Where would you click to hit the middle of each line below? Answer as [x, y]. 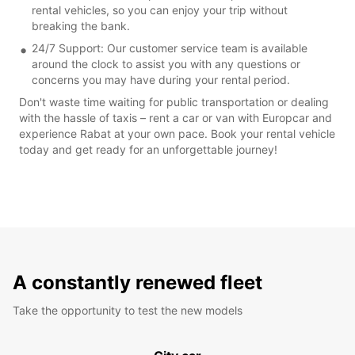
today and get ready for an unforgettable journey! [148, 149]
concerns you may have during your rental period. [161, 79]
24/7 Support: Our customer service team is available [170, 48]
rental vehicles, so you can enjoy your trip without [160, 10]
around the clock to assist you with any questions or [166, 63]
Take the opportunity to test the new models [128, 310]
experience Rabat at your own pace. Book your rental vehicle [177, 133]
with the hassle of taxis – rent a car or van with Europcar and [176, 117]
